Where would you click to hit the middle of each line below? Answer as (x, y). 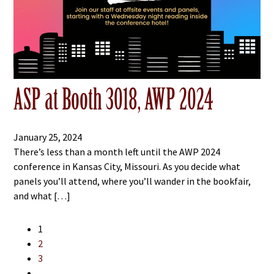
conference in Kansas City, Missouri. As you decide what (127, 167)
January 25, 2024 (48, 137)
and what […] (42, 196)
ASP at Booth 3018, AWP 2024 (113, 100)
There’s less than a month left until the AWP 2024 (117, 152)
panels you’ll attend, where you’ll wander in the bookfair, (132, 181)
